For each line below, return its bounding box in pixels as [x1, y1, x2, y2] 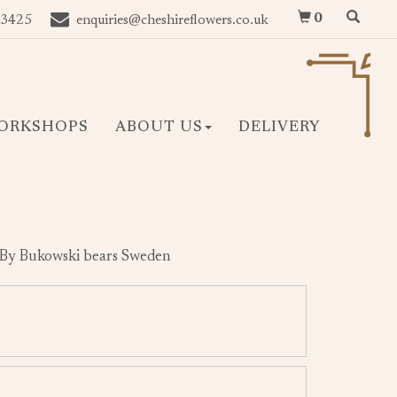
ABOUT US [114, 121, 203, 136]
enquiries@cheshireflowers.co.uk [76, 14, 269, 27]
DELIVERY [237, 121, 321, 136]
